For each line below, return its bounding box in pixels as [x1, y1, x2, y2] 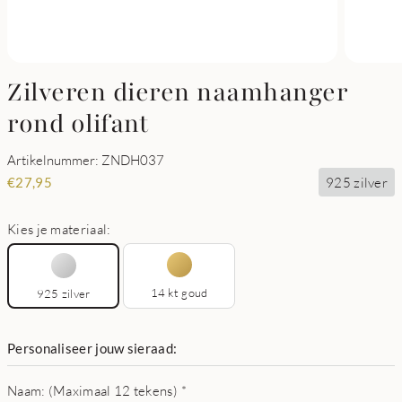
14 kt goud [150, 285, 208, 300]
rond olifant [7, 107, 148, 141]
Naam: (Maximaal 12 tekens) [7, 382, 178, 398]
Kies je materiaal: [7, 221, 111, 237]
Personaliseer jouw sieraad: [7, 340, 178, 356]
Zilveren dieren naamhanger [7, 75, 348, 109]
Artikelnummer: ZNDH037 [7, 152, 164, 168]
